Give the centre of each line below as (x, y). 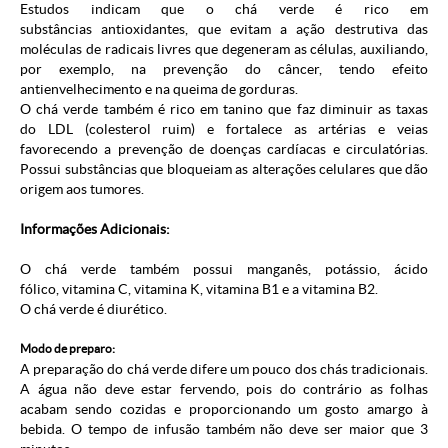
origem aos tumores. (82, 189)
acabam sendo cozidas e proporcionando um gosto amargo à (224, 409)
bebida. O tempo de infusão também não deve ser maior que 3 (224, 429)
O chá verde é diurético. (93, 309)
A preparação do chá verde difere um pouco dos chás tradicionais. (224, 369)
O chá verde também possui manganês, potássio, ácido (224, 269)
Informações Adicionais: (95, 229)
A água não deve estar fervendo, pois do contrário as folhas (224, 389)
